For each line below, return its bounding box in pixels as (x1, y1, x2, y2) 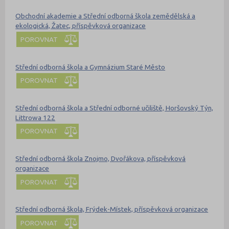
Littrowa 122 (15, 113, 56, 122)
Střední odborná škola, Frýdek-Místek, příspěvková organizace (15, 205, 209, 214)
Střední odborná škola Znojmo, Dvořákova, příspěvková (15, 154, 186, 163)
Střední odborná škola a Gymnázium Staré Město (15, 62, 166, 71)
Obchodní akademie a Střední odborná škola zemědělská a (15, 12, 196, 20)
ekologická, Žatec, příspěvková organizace (15, 21, 146, 30)
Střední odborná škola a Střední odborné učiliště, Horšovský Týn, (15, 103, 214, 112)
